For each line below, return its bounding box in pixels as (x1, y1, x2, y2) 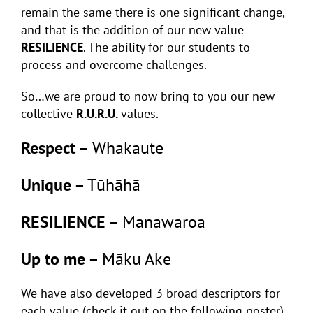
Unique (21, 173, 71, 196)
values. (121, 105, 159, 122)
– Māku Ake (85, 247, 171, 270)
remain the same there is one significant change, (21, 3, 284, 20)
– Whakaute (75, 136, 163, 159)
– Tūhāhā (71, 173, 140, 196)
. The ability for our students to (83, 38, 250, 55)
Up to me (21, 247, 85, 270)
